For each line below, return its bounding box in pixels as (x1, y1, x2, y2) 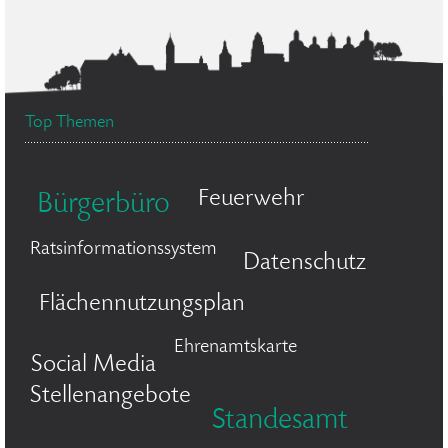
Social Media (31, 353, 156, 378)
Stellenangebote (30, 384, 191, 409)
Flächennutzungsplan (39, 292, 245, 317)
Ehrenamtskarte (174, 338, 297, 358)
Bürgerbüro (37, 191, 170, 221)
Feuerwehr (198, 187, 305, 212)
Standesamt (212, 407, 348, 437)
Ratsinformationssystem (30, 240, 217, 260)
